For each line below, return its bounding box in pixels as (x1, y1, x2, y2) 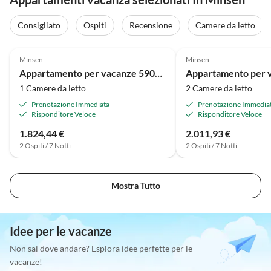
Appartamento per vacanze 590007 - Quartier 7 (155, 67, 162, 79)
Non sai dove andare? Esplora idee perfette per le (10, 243, 192, 254)
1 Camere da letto (19, 82, 86, 93)
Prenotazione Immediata (31, 99, 109, 109)
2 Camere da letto (185, 82, 252, 93)
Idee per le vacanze (10, 224, 112, 239)
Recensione (129, 20, 172, 31)
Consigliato (18, 20, 60, 31)
